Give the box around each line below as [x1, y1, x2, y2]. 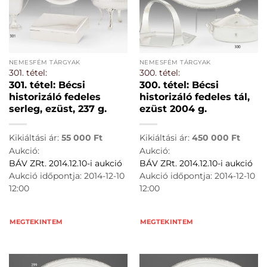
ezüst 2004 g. [139, 103, 207, 115]
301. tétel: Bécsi [8, 79, 85, 91]
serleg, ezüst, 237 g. [8, 103, 107, 115]
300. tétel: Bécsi [139, 79, 219, 91]
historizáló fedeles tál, [139, 91, 250, 103]
